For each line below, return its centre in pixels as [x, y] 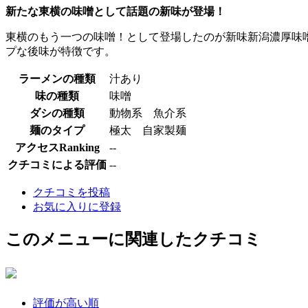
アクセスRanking [57, 147]
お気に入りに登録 [77, 206]
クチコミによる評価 [57, 164]
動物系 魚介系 [153, 113]
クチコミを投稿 [71, 192]
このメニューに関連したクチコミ [133, 239]
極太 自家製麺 [153, 130]
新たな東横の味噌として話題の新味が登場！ [115, 11]
